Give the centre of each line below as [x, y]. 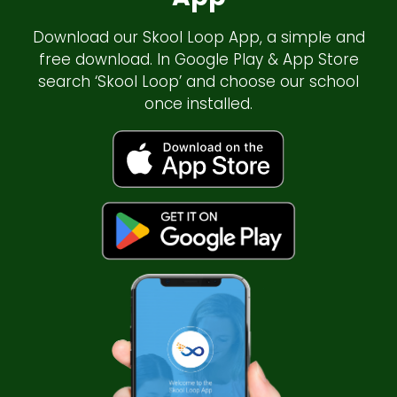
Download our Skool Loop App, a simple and [198, 38]
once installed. [198, 104]
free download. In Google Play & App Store [198, 60]
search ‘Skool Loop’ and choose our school [198, 82]
